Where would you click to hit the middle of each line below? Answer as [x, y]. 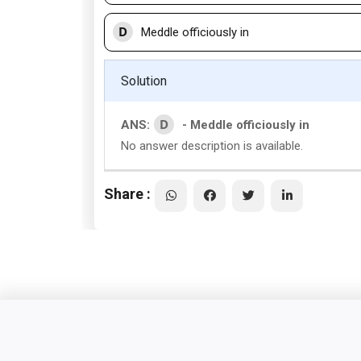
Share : [127, 193]
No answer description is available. [212, 146]
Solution [144, 81]
